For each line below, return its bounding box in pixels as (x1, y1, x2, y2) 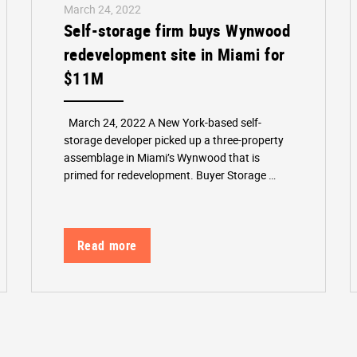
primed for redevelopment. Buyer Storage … (64, 167, 277, 182)
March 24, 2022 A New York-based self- (64, 114, 262, 130)
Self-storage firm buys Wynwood (64, 18, 291, 41)
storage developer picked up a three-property (64, 131, 284, 147)
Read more (76, 237, 138, 255)
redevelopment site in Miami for (64, 42, 285, 65)
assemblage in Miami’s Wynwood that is (64, 149, 261, 165)
